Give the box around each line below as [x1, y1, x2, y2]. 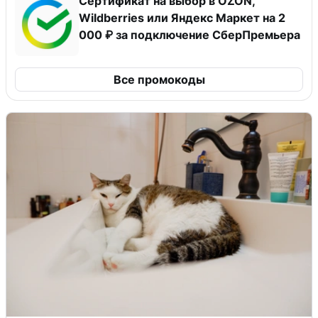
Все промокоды [113, 72, 205, 87]
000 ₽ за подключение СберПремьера [79, 27, 300, 42]
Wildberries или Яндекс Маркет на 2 [79, 10, 285, 25]
